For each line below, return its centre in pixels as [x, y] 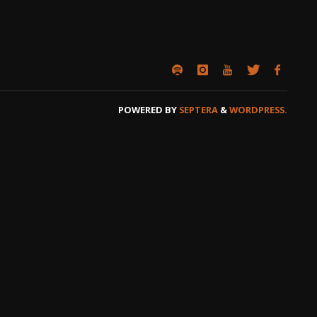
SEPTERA [197, 110]
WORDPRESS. [258, 110]
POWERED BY [148, 110]
